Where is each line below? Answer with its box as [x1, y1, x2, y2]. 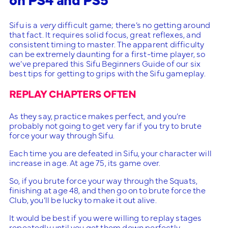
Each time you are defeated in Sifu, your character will [9, 147, 212, 158]
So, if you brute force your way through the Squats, [9, 175, 198, 186]
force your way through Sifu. [9, 129, 115, 140]
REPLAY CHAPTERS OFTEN [9, 87, 136, 100]
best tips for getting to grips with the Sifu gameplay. [9, 67, 206, 78]
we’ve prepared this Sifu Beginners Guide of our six [9, 58, 201, 69]
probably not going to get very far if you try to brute [9, 120, 202, 131]
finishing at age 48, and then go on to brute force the [9, 184, 206, 195]
